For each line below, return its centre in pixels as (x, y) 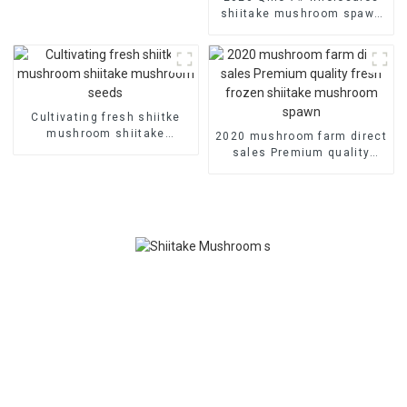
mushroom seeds (106, 149)
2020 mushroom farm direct (301, 136)
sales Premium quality (301, 152)
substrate (301, 46)
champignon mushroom (301, 30)
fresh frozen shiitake (301, 169)
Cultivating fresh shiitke (106, 117)
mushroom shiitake (106, 133)
